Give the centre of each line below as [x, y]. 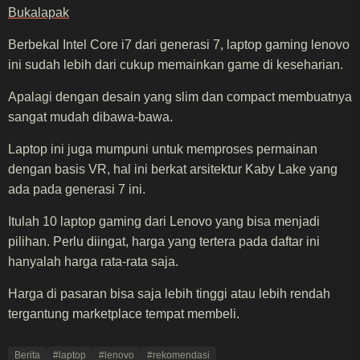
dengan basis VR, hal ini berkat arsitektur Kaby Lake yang [173, 170]
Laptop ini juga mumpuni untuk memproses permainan [163, 149]
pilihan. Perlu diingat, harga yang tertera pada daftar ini [164, 242]
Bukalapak [39, 13]
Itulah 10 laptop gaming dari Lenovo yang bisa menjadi [164, 222]
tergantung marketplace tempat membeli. [124, 314]
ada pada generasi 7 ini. [77, 190]
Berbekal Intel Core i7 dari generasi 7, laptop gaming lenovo [179, 45]
